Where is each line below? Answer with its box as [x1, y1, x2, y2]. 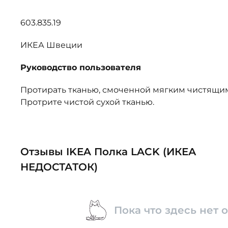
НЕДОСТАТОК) [20, 161, 98, 173]
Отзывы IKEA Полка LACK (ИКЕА [20, 146, 196, 158]
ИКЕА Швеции [20, 40, 82, 50]
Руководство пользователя [20, 63, 141, 72]
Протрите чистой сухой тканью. [20, 97, 154, 107]
